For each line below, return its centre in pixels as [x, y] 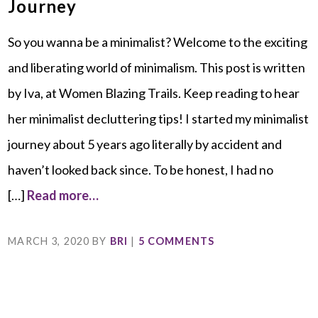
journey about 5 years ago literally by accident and [145, 144]
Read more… [63, 196]
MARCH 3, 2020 [49, 241]
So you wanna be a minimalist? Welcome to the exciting [158, 42]
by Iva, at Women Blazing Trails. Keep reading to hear [154, 93]
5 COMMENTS [176, 241]
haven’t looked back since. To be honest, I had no [141, 170]
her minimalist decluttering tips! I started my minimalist [159, 119]
